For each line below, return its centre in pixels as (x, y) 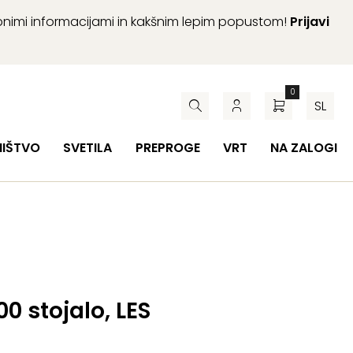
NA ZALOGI (303, 148)
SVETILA (88, 148)
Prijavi (310, 22)
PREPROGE (167, 148)
